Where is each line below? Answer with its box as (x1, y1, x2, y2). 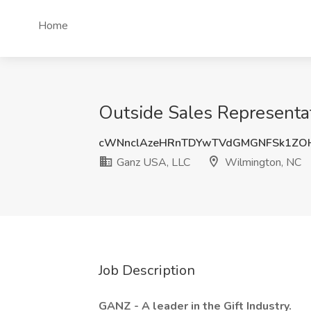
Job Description (99, 261, 195, 280)
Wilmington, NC (222, 155, 301, 170)
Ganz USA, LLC (114, 155, 190, 170)
